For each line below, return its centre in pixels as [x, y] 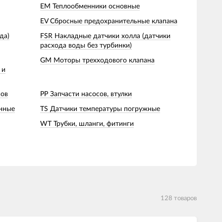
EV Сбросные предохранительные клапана [109, 21]
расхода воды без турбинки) [86, 45]
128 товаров [179, 198]
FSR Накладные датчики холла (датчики [105, 36]
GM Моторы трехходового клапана [97, 60]
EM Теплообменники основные [90, 6]
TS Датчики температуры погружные [100, 109]
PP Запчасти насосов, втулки [86, 94]
